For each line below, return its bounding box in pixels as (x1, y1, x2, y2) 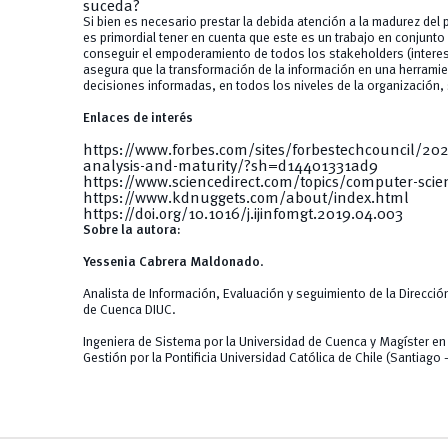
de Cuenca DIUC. (82, 304, 176, 318)
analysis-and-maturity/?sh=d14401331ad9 (82, 159, 378, 176)
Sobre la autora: (82, 224, 181, 238)
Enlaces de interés (82, 112, 193, 126)
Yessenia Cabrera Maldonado (82, 256, 260, 270)
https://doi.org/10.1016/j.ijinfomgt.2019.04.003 (82, 207, 403, 224)
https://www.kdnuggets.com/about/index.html (82, 191, 409, 208)
